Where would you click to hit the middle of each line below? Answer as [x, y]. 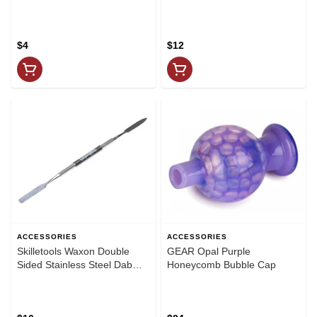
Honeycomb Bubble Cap [221, 264]
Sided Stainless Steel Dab [75, 264]
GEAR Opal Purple [209, 251]
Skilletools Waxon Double [73, 251]
